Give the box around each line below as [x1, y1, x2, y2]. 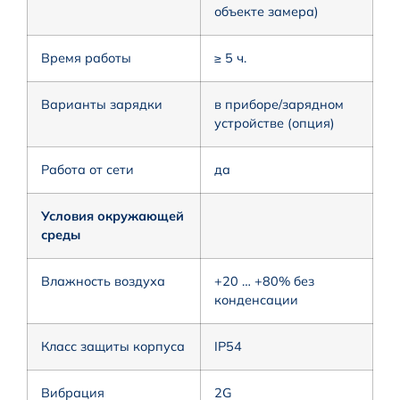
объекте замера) [214, 3, 319, 20]
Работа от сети [41, 161, 134, 178]
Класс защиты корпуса [41, 337, 185, 354]
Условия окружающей [41, 207, 184, 224]
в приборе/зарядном [214, 96, 344, 112]
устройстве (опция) [214, 114, 335, 131]
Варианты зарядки [41, 96, 162, 112]
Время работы [41, 49, 131, 66]
